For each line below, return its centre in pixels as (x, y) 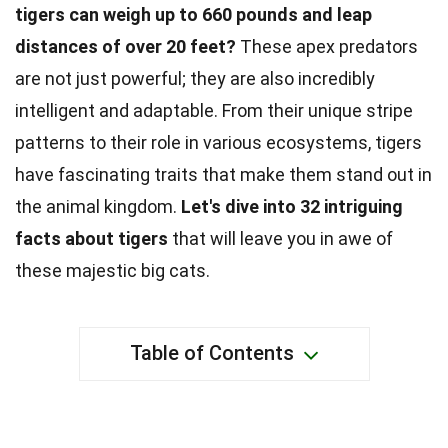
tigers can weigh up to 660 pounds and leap (193, 14)
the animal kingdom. (98, 206)
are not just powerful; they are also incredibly (195, 78)
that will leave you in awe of (280, 238)
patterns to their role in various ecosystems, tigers (218, 142)
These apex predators (327, 46)
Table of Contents (211, 353)
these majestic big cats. (112, 270)
